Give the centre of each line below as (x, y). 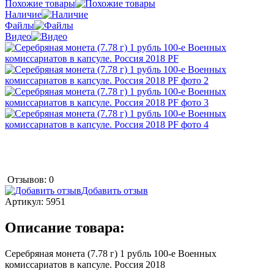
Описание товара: (65, 227)
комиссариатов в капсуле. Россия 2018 (85, 264)
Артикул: (25, 201)
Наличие (23, 14)
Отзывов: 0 (31, 179)
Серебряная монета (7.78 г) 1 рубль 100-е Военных (111, 253)
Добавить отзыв (115, 190)
